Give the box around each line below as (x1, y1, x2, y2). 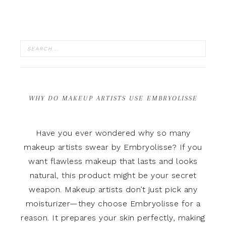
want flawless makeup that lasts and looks (28, 156, 198, 166)
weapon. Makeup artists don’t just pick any (29, 185, 197, 194)
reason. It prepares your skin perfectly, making (21, 213, 205, 222)
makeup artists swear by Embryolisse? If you (24, 142, 202, 152)
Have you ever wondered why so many (35, 128, 191, 138)
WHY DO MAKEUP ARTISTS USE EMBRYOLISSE (28, 94, 198, 102)
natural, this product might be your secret (29, 171, 197, 180)
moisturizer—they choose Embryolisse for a (25, 199, 201, 208)
